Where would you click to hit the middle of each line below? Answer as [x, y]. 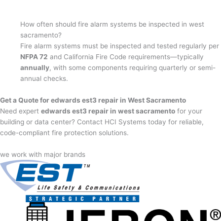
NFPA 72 [34, 56]
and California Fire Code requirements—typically [126, 56]
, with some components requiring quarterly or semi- [133, 67]
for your [189, 111]
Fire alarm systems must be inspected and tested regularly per [120, 46]
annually [35, 67]
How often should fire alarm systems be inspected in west [112, 24]
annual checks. [44, 78]
